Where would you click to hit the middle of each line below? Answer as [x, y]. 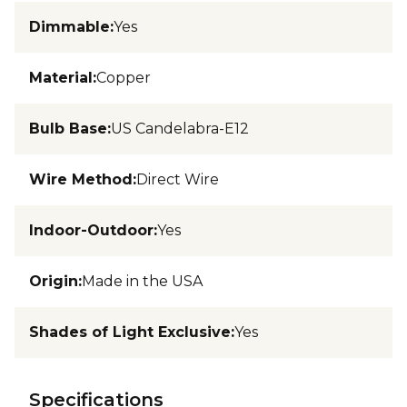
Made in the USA [142, 281]
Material [61, 77]
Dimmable [69, 26]
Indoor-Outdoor [91, 230]
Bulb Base [68, 128]
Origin [54, 281]
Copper [124, 77]
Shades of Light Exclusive [130, 332]
